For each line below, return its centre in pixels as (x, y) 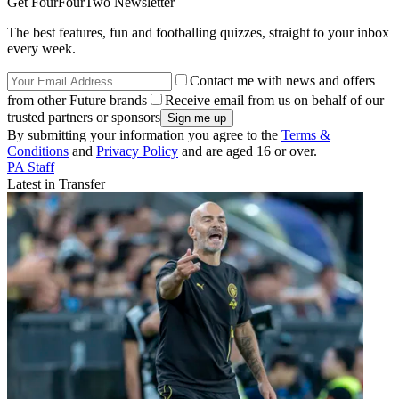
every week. (41, 48)
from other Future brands (77, 100)
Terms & (306, 134)
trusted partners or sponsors (84, 117)
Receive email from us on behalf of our (274, 100)
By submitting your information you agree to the (144, 134)
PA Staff (31, 167)
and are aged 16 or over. (248, 151)
